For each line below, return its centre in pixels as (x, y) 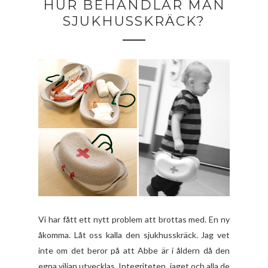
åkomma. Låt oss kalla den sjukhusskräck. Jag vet (134, 234)
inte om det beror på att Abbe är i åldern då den (134, 250)
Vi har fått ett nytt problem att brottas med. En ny (134, 219)
